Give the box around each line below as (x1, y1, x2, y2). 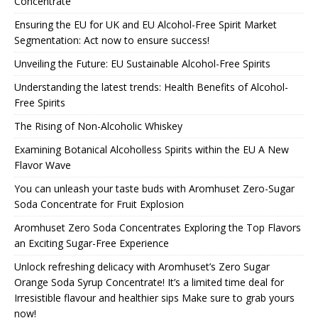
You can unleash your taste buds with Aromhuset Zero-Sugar (14, 181, 295, 195)
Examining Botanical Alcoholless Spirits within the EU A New (14, 142, 289, 156)
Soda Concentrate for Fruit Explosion (14, 197, 184, 211)
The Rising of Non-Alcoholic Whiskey (14, 119, 182, 133)
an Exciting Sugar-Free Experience (14, 236, 169, 250)
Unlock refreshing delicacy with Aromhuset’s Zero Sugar (14, 259, 270, 273)
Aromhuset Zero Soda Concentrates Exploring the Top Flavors (14, 220, 301, 234)
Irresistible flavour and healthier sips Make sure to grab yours (14, 290, 295, 305)
